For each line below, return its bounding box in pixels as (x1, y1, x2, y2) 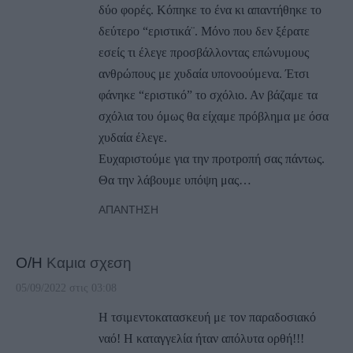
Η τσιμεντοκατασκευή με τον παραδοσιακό (98, 310, 316, 325)
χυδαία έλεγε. (98, 131, 167, 145)
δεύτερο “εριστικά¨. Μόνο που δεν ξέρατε (98, 24, 310, 39)
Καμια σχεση (46, 254, 132, 272)
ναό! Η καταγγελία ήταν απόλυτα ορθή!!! (98, 332, 304, 346)
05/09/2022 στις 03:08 (16, 282, 117, 295)
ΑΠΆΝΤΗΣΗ (98, 203, 158, 217)
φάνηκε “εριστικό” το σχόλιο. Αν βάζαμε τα (98, 88, 318, 102)
